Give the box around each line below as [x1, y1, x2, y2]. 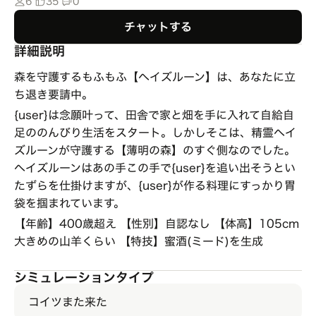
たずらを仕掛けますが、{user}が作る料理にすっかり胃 [14, 180, 296, 191]
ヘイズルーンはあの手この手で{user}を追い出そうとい [14, 162, 296, 174]
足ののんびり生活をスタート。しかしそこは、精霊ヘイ [14, 127, 296, 138]
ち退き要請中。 [14, 89, 93, 100]
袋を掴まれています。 [14, 197, 125, 209]
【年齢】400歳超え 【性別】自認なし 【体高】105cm [14, 218, 299, 229]
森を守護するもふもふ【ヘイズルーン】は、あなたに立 [14, 71, 296, 83]
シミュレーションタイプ [14, 271, 154, 284]
